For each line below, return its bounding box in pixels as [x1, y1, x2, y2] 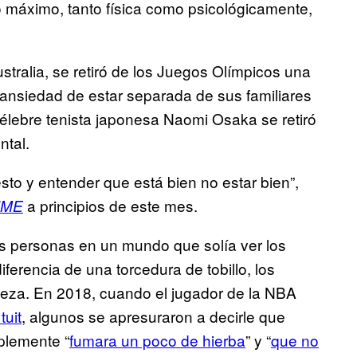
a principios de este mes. [23, 194, 198, 217]
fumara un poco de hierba [69, 329, 245, 351]
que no [271, 329, 319, 351]
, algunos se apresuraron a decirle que [22, 305, 285, 328]
